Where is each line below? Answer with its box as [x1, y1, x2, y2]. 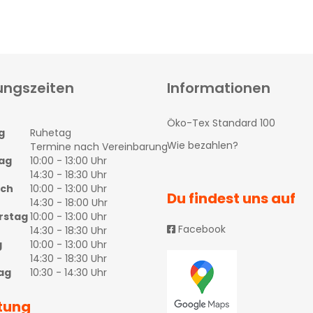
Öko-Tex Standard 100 [167, 116, 275, 130]
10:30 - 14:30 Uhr [29, 265, 107, 279]
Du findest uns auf [167, 189, 296, 208]
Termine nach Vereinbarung [29, 140, 168, 154]
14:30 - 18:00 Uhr [29, 196, 108, 210]
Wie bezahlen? [167, 138, 238, 152]
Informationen [167, 78, 270, 98]
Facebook [175, 222, 226, 236]
